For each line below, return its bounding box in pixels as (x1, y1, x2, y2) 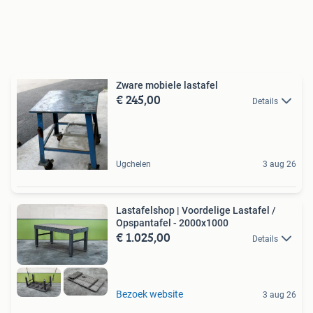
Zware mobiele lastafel (116, 79, 218, 91)
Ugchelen (116, 159, 151, 169)
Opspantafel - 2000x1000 (116, 217, 228, 228)
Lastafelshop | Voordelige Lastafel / (116, 204, 276, 216)
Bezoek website (116, 288, 183, 300)
